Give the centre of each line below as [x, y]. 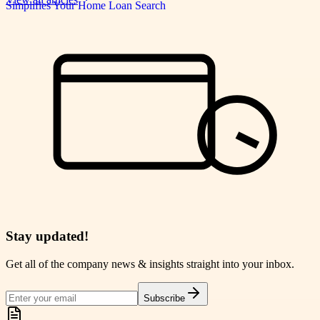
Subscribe [164, 298]
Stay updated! [47, 236]
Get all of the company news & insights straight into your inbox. [150, 264]
